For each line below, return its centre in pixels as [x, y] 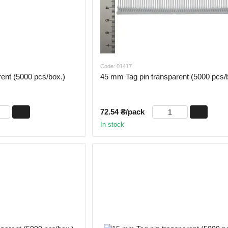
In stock [112, 124]
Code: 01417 [116, 66]
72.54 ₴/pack [122, 111]
